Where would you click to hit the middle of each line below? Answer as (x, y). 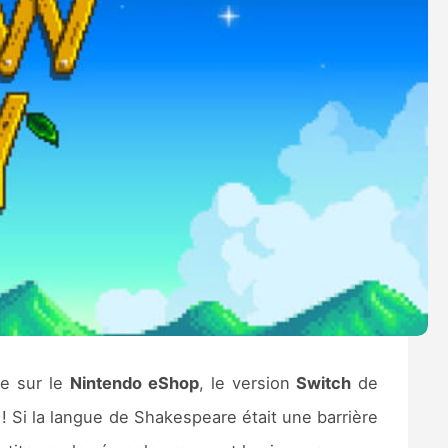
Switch (324, 383)
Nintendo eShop (134, 383)
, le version (247, 383)
